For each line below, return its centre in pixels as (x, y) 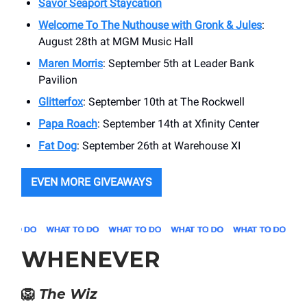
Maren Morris (71, 63)
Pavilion (58, 79)
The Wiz (68, 294)
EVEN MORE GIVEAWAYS (91, 182)
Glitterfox (61, 101)
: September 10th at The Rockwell (164, 101)
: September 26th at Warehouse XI (159, 145)
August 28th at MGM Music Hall (116, 41)
